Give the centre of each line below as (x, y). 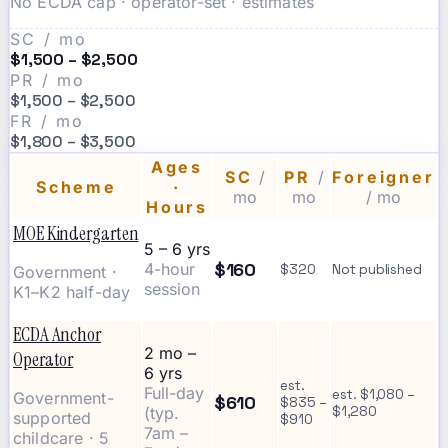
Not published (377, 270)
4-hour (169, 269)
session (172, 289)
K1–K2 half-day (72, 292)
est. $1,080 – (374, 395)
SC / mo (49, 39)
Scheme (76, 187)
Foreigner (383, 177)
